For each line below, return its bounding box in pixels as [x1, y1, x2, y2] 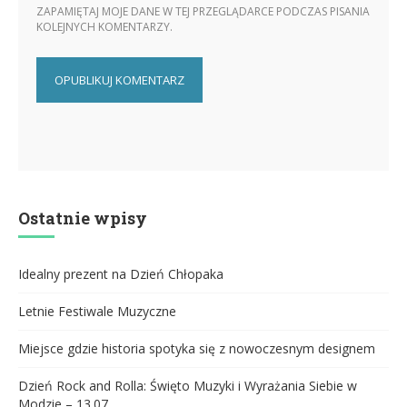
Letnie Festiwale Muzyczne [18, 303, 176, 321]
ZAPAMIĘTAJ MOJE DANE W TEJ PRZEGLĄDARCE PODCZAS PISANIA [36, 4, 370, 20]
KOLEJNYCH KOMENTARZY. [36, 19, 173, 35]
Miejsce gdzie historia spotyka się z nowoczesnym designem [18, 340, 375, 358]
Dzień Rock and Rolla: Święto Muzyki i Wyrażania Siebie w [18, 377, 357, 395]
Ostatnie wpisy [18, 207, 147, 230]
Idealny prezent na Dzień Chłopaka [18, 265, 223, 283]
